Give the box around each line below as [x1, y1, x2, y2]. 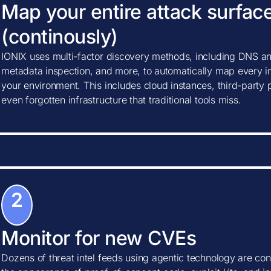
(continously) [1, 25, 118, 48]
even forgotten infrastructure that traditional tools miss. [1, 94, 241, 106]
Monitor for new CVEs [1, 226, 197, 250]
